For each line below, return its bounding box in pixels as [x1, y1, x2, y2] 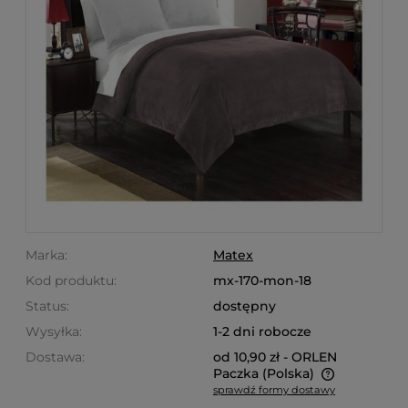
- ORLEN [283, 349, 337, 365]
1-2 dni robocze [213, 323, 311, 340]
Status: [25, 298, 69, 314]
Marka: [25, 247, 67, 263]
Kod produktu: [25, 272, 117, 289]
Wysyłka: [25, 323, 82, 340]
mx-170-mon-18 [213, 272, 311, 289]
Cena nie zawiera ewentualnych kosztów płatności [44, 384, 351, 399]
